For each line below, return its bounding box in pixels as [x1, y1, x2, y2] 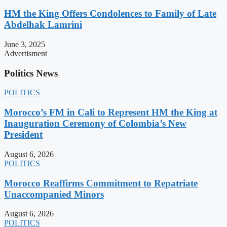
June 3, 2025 [4, 40, 45, 49]
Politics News [4, 67, 58, 79]
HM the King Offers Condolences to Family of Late [4, 8, 216, 19]
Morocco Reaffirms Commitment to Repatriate [4, 177, 198, 188]
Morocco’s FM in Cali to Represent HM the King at [4, 107, 217, 118]
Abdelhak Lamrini [4, 19, 82, 30]
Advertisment [4, 49, 47, 58]
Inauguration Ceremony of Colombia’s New [4, 118, 186, 129]
